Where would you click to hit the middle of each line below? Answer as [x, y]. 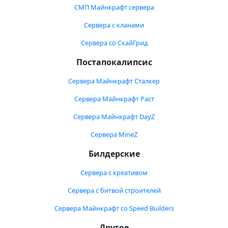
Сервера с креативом [114, 173]
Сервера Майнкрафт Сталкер [114, 81]
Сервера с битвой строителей [114, 190]
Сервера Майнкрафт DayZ [114, 117]
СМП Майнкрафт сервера [114, 7]
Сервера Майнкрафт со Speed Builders [114, 208]
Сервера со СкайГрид [114, 43]
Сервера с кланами [114, 25]
